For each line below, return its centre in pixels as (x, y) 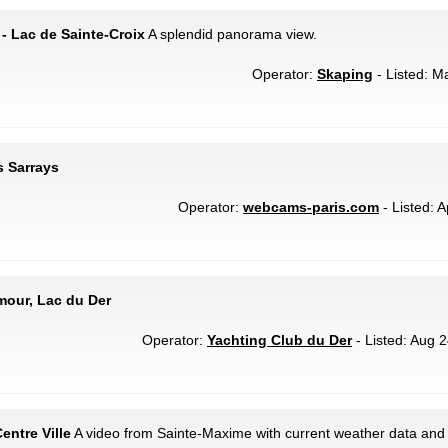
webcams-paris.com (311, 207)
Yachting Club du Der (279, 340)
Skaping (345, 74)
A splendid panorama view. (231, 34)
